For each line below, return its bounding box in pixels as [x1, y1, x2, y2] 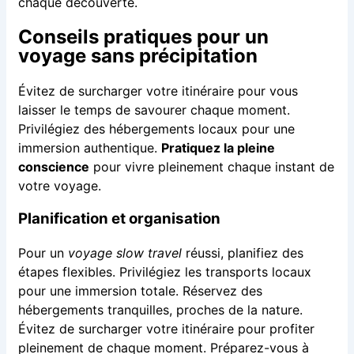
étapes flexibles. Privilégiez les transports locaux [17, 263, 311, 280]
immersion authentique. [17, 139, 161, 156]
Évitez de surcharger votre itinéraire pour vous [17, 82, 298, 99]
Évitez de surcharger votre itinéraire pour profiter [17, 320, 314, 337]
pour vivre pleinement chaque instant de [88, 158, 334, 175]
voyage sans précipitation [17, 43, 258, 67]
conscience [17, 158, 89, 175]
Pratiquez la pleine [160, 139, 275, 156]
